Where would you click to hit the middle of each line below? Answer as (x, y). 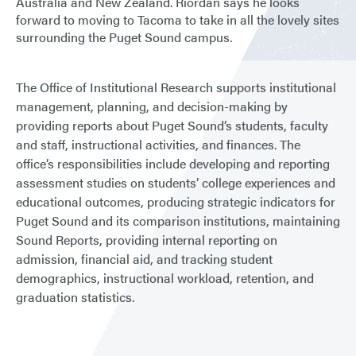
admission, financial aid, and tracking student (144, 259)
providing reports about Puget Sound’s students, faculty (172, 125)
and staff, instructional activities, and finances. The (158, 144)
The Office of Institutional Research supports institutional (176, 87)
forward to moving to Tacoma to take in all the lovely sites (178, 19)
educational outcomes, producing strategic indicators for (176, 201)
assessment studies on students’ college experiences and (176, 182)
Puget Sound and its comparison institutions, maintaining (178, 221)
